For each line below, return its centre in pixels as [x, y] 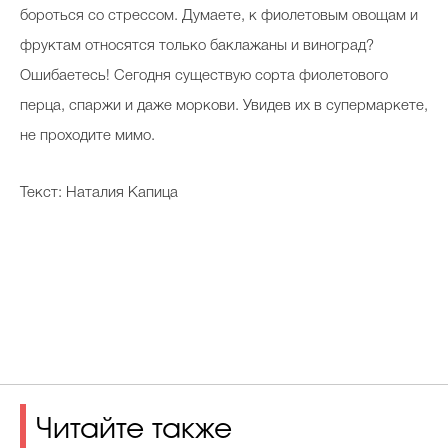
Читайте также [134, 430]
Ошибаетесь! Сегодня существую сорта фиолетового [204, 75]
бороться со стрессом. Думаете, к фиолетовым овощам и [219, 15]
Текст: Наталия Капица [99, 192]
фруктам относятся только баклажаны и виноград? [197, 45]
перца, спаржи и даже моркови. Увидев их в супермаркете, [224, 105]
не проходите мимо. [87, 135]
